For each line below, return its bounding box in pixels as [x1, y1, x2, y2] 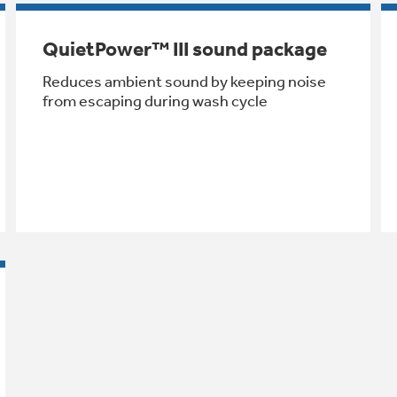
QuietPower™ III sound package [42, 36, 327, 61]
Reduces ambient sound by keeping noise [42, 71, 326, 91]
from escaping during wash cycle [42, 90, 268, 111]
